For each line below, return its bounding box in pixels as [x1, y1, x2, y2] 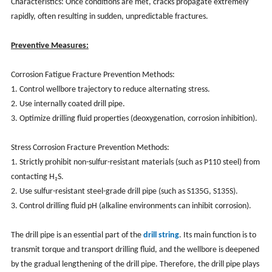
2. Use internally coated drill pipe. [10, 99, 125, 109]
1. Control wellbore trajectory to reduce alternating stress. [10, 84, 210, 94]
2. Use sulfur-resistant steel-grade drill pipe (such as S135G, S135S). [10, 186, 238, 196]
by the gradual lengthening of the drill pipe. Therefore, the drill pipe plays [10, 259, 259, 269]
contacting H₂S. [10, 172, 64, 182]
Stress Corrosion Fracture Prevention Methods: [10, 143, 169, 152]
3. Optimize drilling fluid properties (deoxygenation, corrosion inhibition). [10, 114, 257, 123]
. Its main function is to [178, 230, 256, 240]
